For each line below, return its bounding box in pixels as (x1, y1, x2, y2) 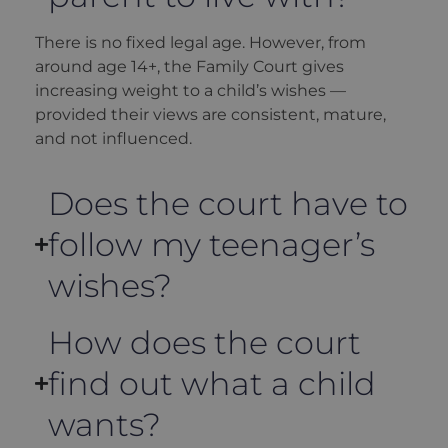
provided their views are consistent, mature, (35, 104, 386, 124)
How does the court (48, 322, 361, 362)
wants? (48, 404, 161, 444)
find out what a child (48, 363, 376, 403)
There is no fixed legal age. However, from (35, 32, 366, 52)
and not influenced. (35, 128, 192, 148)
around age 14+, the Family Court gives (35, 56, 344, 76)
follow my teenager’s (48, 224, 375, 264)
